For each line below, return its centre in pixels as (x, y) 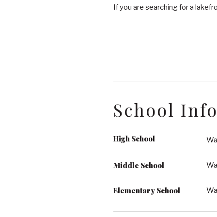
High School (134, 139)
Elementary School (147, 190)
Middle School (139, 165)
